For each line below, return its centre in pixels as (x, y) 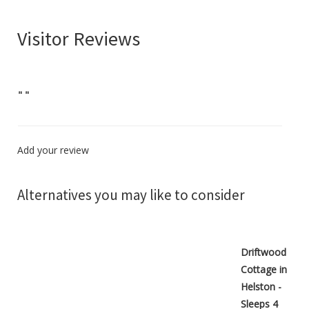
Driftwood (263, 252)
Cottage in (264, 270)
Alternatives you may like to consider (131, 195)
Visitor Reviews (79, 39)
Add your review (53, 150)
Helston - (261, 287)
